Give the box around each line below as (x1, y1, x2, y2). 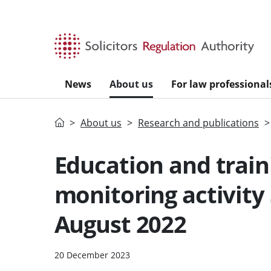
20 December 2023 (54, 249, 130, 261)
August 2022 (54, 207, 186, 240)
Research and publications (138, 116, 259, 129)
